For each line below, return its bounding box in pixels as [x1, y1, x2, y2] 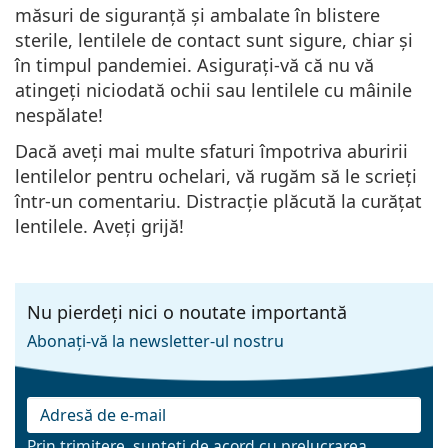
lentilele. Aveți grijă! [15, 213, 184, 238]
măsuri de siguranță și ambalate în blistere [15, 2, 380, 27]
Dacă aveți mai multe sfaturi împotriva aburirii [15, 138, 408, 163]
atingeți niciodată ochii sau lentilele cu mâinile [15, 77, 412, 102]
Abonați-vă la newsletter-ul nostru [27, 329, 284, 352]
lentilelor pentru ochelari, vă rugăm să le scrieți [15, 163, 417, 188]
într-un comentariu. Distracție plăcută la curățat [15, 188, 422, 213]
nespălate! [15, 102, 103, 127]
